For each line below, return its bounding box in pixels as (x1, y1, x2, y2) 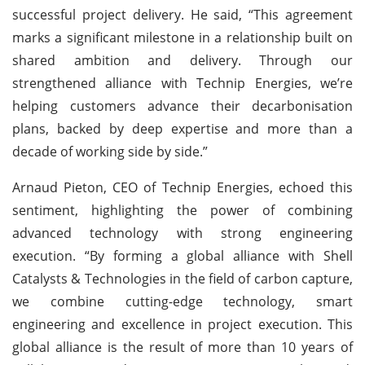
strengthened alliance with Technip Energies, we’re (12, 73, 353, 92)
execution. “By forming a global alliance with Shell (12, 246, 353, 265)
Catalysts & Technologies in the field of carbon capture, (12, 269, 353, 288)
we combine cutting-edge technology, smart (12, 292, 353, 310)
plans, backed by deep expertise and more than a (12, 119, 353, 138)
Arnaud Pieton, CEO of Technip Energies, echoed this (12, 178, 353, 196)
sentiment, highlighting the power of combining (12, 200, 353, 219)
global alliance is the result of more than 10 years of (12, 337, 353, 356)
